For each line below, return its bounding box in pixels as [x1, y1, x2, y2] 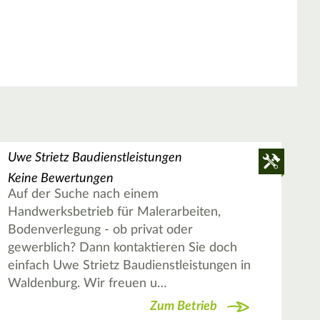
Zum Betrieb [149, 299, 217, 313]
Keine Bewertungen [7, 172, 114, 186]
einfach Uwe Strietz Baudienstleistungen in [7, 259, 251, 273]
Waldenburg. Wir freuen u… [7, 277, 167, 291]
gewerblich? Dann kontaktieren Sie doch [7, 241, 237, 255]
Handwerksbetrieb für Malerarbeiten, [7, 206, 221, 219]
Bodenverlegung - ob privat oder [7, 224, 193, 237]
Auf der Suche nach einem [7, 188, 159, 201]
